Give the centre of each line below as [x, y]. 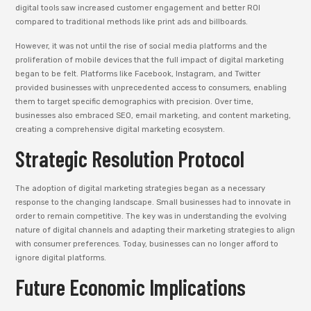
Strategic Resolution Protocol [130, 158]
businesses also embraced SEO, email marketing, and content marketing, [153, 115]
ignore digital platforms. [61, 258]
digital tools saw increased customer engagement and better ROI [138, 8]
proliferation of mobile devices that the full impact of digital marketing [150, 60]
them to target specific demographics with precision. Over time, [135, 101]
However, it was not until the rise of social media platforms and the [142, 46]
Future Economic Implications [131, 287]
